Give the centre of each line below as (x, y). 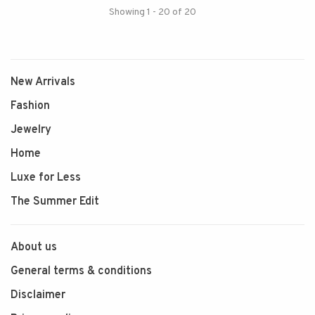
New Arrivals (43, 82)
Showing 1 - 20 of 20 (152, 12)
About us (34, 247)
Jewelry (31, 130)
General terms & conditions (81, 271)
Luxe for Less (46, 178)
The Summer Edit (55, 202)
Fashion (30, 106)
